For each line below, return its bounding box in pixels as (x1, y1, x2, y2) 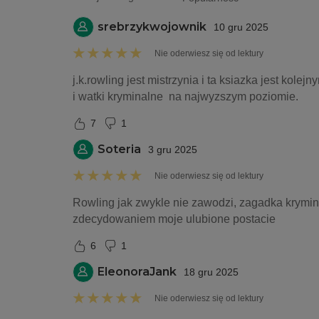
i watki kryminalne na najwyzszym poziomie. (73, 90, 298, 103)
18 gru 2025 (184, 266, 239, 278)
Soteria (98, 142, 141, 156)
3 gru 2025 (148, 144, 197, 155)
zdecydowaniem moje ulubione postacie (73, 213, 276, 225)
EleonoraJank (98, 265, 177, 278)
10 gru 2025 (214, 21, 268, 33)
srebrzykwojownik (98, 20, 206, 33)
